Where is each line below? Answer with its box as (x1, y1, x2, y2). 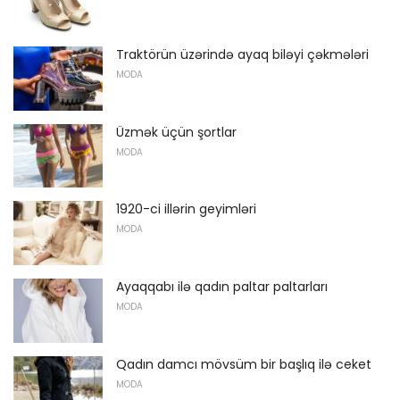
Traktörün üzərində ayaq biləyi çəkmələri (116, 46, 369, 64)
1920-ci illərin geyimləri (116, 200, 256, 219)
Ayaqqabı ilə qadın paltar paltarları (116, 278, 328, 296)
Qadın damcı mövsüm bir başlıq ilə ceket (116, 354, 371, 373)
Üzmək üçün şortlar (116, 122, 237, 141)
